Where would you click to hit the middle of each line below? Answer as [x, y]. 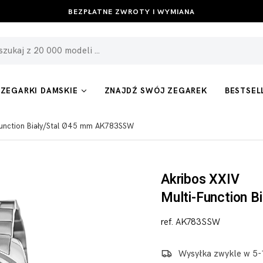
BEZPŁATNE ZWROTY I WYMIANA [131, 12]
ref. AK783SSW [190, 222]
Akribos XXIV [200, 180]
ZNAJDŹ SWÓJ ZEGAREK [156, 91]
